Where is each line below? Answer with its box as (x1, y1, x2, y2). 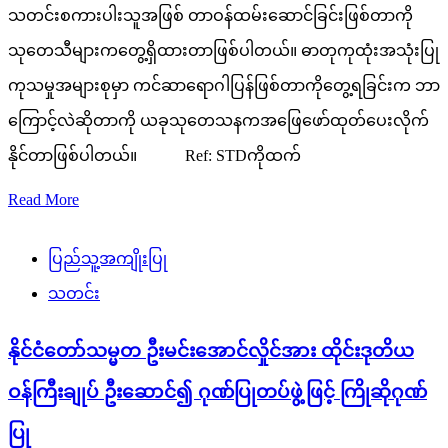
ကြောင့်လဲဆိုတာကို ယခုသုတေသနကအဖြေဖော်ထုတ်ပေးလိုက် (8, 112, 429, 130)
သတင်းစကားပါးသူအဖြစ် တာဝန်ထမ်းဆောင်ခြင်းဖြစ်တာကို (8, 7, 413, 25)
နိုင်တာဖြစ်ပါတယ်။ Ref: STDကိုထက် (8, 147, 301, 165)
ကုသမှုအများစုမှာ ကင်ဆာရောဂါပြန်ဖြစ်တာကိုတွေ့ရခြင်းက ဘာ (8, 77, 440, 95)
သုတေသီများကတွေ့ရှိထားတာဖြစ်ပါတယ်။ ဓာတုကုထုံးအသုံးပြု (8, 42, 439, 60)
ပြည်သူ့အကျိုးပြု (48, 250, 167, 268)
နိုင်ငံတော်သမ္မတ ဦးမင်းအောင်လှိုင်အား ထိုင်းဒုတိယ (8, 340, 414, 362)
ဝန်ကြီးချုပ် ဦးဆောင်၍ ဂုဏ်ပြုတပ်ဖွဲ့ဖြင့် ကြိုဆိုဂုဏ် (8, 381, 427, 403)
